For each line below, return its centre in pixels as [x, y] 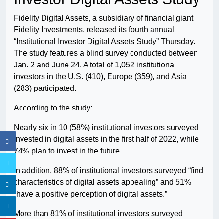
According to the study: [53, 108]
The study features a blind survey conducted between [106, 53]
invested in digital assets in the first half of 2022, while [106, 139]
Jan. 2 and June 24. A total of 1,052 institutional [95, 65]
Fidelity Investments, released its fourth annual [94, 29]
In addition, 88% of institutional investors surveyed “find [109, 170]
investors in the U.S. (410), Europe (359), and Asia [100, 76]
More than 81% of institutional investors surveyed [98, 213]
